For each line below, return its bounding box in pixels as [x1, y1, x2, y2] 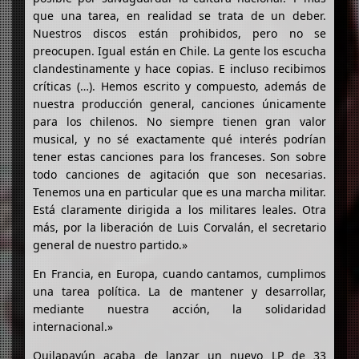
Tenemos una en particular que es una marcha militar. [33, 184, 326, 200]
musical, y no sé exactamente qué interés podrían [33, 131, 326, 147]
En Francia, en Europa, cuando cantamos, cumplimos [33, 265, 326, 281]
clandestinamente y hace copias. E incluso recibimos [33, 60, 326, 76]
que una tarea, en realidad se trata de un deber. [33, 7, 326, 23]
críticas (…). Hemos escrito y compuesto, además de [33, 78, 326, 94]
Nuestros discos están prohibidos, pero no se [33, 25, 326, 41]
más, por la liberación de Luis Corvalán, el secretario [33, 219, 326, 235]
